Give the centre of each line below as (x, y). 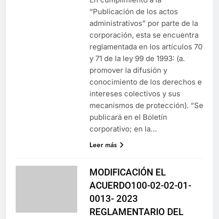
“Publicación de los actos (133, 11)
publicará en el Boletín (128, 117)
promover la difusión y (128, 70)
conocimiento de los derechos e (145, 82)
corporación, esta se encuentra (144, 35)
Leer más (103, 144)
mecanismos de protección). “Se (146, 105)
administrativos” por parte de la (143, 23)
